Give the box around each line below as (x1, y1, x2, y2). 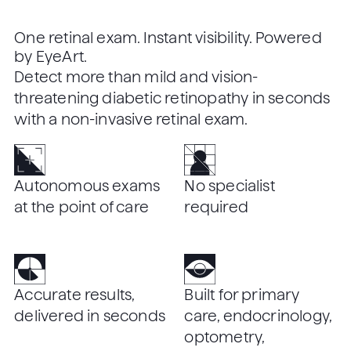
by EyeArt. (14, 48, 88, 67)
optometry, (184, 328, 265, 347)
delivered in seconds (14, 307, 166, 326)
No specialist (184, 177, 275, 196)
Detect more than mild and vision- (14, 68, 259, 87)
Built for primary (184, 286, 300, 305)
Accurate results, (14, 286, 147, 305)
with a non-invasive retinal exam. (14, 110, 248, 129)
